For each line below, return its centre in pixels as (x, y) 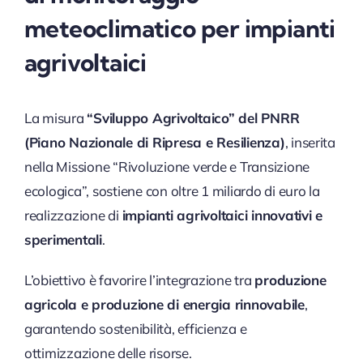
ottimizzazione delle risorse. (108, 353)
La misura (56, 118)
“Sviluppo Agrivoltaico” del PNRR (193, 118)
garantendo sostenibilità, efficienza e (135, 329)
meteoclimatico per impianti (179, 28)
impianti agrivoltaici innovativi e (222, 215)
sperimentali (63, 239)
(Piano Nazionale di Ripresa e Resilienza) (154, 142)
